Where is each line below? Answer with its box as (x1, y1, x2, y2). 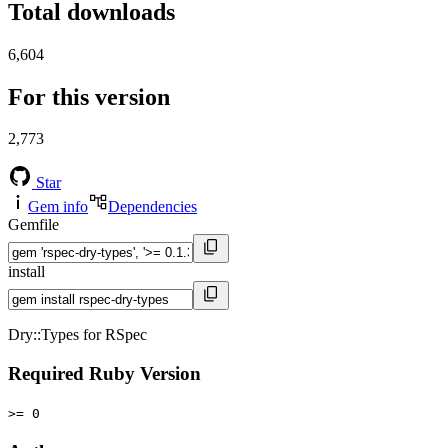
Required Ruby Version (8, 363, 201, 385)
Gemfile (8, 216, 59, 234)
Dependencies (108, 198, 197, 216)
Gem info (28, 198, 88, 216)
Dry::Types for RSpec (8, 326, 147, 344)
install (8, 263, 45, 281)
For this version (8, 83, 170, 110)
